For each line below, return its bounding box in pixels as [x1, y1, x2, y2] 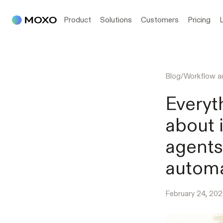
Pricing [188, 15, 211, 24]
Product [64, 15, 91, 24]
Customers [141, 15, 179, 24]
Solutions [100, 15, 132, 24]
